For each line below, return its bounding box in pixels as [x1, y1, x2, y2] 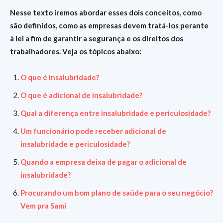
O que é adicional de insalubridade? [20, 91, 142, 100]
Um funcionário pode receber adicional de [20, 126, 166, 135]
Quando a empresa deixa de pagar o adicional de [20, 157, 187, 166]
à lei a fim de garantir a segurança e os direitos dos [10, 34, 183, 43]
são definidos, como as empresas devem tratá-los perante [10, 21, 209, 30]
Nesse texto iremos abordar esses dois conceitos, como [10, 8, 202, 17]
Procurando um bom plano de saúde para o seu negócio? [20, 188, 213, 197]
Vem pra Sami [20, 201, 66, 210]
